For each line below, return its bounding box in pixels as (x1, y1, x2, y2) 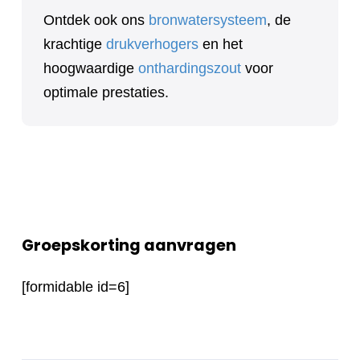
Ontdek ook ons (43, 11, 149, 28)
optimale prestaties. (43, 84, 169, 100)
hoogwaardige (43, 59, 138, 76)
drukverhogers (106, 35, 198, 52)
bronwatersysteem (149, 11, 267, 28)
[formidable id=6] (22, 278, 129, 295)
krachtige (43, 35, 106, 52)
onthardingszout (138, 59, 241, 76)
